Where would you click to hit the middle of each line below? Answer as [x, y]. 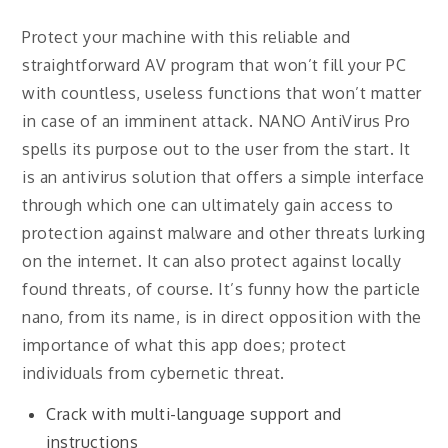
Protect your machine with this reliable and [186, 37]
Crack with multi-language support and [194, 413]
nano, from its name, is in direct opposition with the [222, 317]
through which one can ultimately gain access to [208, 205]
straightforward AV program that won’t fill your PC [214, 65]
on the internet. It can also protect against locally [212, 261]
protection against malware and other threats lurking [224, 233]
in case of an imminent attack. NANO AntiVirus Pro [216, 121]
